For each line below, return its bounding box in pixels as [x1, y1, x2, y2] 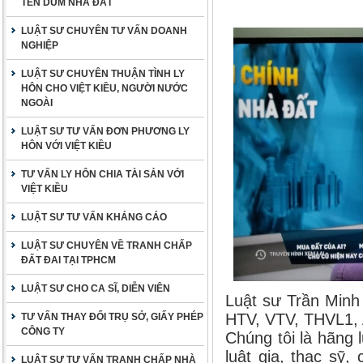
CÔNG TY [21, 326, 65, 337]
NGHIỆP [21, 40, 58, 51]
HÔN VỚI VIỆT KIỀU [21, 140, 112, 152]
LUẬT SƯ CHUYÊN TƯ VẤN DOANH [21, 25, 187, 36]
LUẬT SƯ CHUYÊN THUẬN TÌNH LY [21, 68, 185, 79]
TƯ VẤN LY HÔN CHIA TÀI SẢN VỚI [21, 169, 184, 180]
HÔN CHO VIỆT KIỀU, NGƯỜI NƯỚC [21, 83, 188, 94]
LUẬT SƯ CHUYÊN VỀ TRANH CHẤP [21, 240, 192, 251]
